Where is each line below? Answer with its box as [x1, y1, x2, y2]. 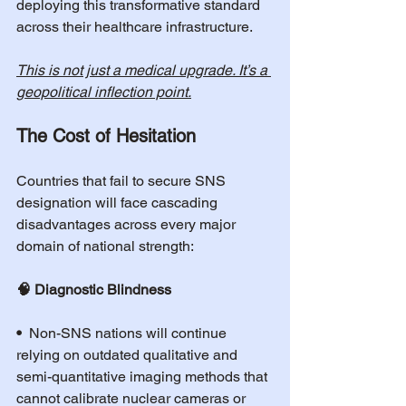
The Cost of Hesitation [16, 125, 196, 147]
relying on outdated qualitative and [16, 346, 241, 363]
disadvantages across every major [16, 216, 239, 233]
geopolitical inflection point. [16, 83, 191, 101]
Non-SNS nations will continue [29, 324, 230, 342]
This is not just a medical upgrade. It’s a [16, 62, 271, 79]
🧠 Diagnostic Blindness [16, 281, 171, 298]
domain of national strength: [16, 237, 194, 255]
